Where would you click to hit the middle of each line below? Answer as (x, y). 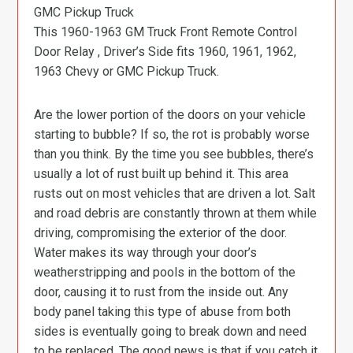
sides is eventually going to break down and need (171, 331)
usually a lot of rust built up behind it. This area (162, 174)
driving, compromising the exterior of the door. (161, 233)
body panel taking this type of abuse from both (163, 312)
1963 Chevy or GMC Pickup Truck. (127, 71)
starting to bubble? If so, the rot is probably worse (172, 134)
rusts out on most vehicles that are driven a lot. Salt (175, 193)
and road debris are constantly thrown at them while (176, 213)
